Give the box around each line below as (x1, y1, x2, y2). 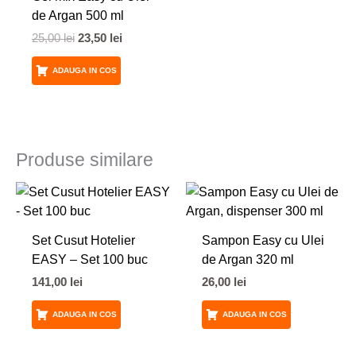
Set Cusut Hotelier (31, 233, 135, 248)
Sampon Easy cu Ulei (201, 233, 324, 248)
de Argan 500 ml (31, 8, 124, 22)
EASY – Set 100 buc (31, 252, 148, 267)
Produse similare (16, 149, 153, 170)
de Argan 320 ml (201, 252, 294, 267)
